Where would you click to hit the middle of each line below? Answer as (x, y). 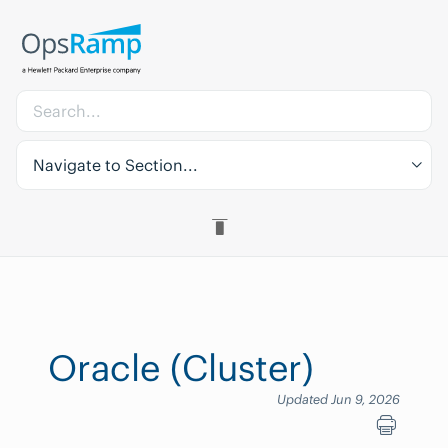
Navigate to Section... (115, 165)
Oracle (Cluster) (181, 368)
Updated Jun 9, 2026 (338, 399)
